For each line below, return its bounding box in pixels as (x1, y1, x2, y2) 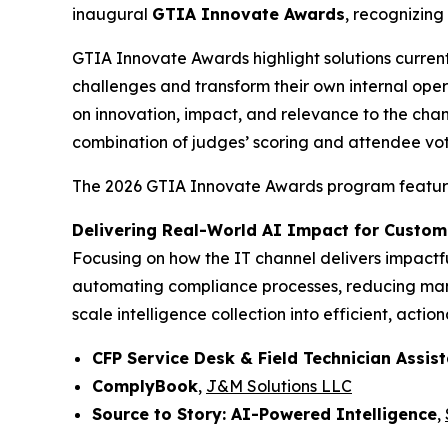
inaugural (72, 3, 152, 24)
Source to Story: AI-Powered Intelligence (92, 403, 437, 424)
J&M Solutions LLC (206, 375, 352, 396)
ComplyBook (92, 375, 198, 396)
